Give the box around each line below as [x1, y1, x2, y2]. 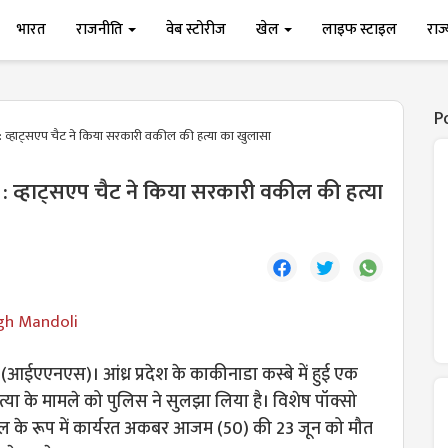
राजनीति [76, 17, 127, 42]
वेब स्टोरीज [166, 17, 227, 42]
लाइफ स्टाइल [322, 17, 398, 42]
